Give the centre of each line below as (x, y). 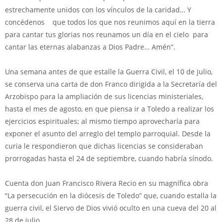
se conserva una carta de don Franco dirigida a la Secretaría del (111, 84)
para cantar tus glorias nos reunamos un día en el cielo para (107, 34)
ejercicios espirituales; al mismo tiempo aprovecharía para (102, 121)
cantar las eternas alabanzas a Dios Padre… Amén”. (90, 47)
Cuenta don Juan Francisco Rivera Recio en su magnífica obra (107, 183)
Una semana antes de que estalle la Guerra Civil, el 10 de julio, (109, 72)
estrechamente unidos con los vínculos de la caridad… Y (98, 10)
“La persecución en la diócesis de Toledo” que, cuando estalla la (111, 195)
